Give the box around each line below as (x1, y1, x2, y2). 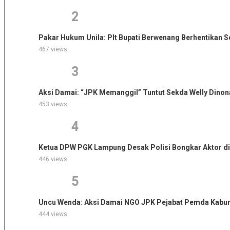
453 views (38, 100, 67, 108)
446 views (38, 155, 67, 163)
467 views (38, 45, 67, 53)
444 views (38, 210, 67, 218)
